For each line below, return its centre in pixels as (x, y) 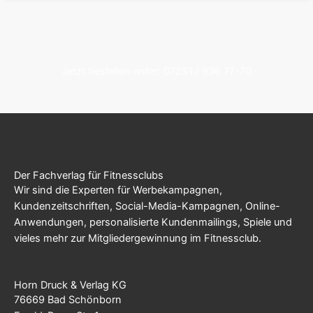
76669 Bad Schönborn (68, 300)
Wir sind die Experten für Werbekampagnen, (118, 190)
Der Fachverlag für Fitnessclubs (89, 175)
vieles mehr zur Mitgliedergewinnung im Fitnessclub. (138, 238)
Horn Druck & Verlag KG (70, 285)
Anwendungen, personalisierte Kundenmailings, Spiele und (153, 222)
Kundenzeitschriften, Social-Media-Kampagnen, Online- (147, 206)
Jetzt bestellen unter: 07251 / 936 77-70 (156, 71)
